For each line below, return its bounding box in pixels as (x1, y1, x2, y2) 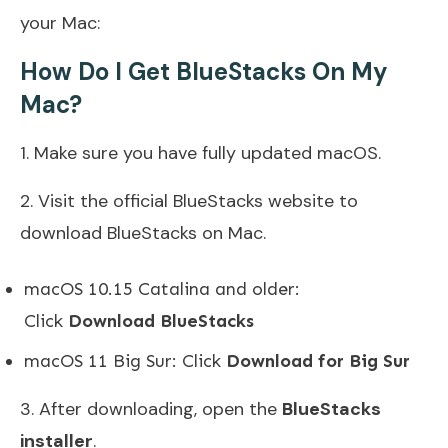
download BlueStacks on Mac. (20, 220, 266, 245)
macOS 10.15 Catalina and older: (24, 277, 300, 300)
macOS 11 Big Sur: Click (24, 349, 226, 372)
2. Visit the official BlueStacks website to (20, 188, 358, 213)
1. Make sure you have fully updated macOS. (20, 140, 381, 165)
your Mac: (20, 10, 100, 35)
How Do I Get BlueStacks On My (20, 55, 388, 87)
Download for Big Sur (226, 349, 410, 372)
